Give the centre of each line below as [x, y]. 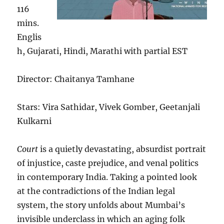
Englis [29, 37]
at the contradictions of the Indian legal [96, 191]
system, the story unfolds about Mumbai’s [101, 205]
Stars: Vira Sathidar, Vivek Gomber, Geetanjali [109, 107]
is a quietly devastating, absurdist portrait [122, 149]
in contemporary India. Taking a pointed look [107, 177]
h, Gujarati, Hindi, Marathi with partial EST [102, 51]
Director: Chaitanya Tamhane [76, 79]
